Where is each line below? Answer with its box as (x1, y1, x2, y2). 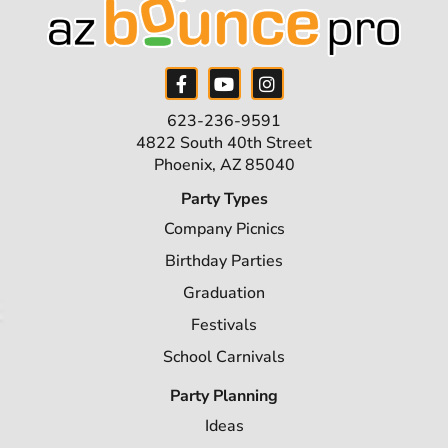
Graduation (183, 282, 265, 304)
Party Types (180, 188, 268, 210)
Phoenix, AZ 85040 (153, 154, 295, 176)
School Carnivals (163, 346, 285, 368)
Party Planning (170, 385, 278, 407)
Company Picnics (163, 218, 285, 240)
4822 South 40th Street (136, 132, 312, 154)
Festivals (191, 314, 257, 336)
